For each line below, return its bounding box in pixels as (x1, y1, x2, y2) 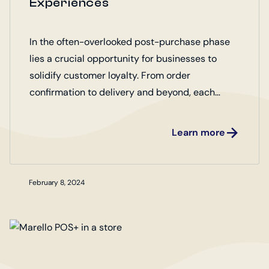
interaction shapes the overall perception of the (29, 103, 239, 115)
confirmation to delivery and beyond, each (29, 86, 215, 98)
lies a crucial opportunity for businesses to (29, 52, 217, 65)
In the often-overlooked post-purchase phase (29, 35, 230, 48)
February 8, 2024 (29, 178, 85, 187)
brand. (29, 119, 58, 132)
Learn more (172, 126, 225, 139)
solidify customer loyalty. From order (29, 69, 190, 82)
